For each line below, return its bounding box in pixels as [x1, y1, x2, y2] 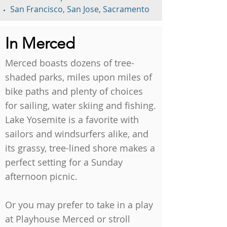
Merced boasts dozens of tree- [5, 57, 134, 69]
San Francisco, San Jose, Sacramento [10, 4, 149, 15]
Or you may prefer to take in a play [5, 199, 153, 211]
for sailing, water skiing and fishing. [5, 99, 156, 111]
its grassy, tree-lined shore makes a [5, 142, 155, 154]
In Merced [5, 34, 75, 53]
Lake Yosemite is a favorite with [5, 113, 139, 126]
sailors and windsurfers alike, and [5, 128, 148, 140]
